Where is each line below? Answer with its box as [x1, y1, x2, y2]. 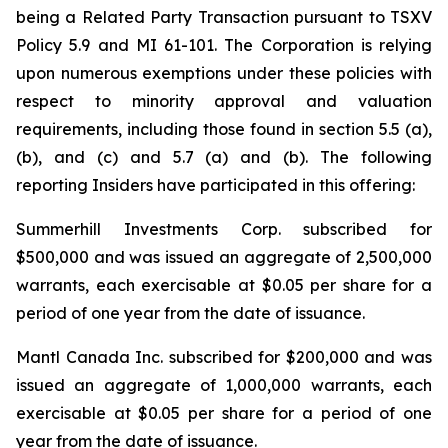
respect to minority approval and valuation [16, 91, 432, 111]
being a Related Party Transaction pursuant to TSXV [16, 7, 432, 27]
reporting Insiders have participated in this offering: [16, 175, 415, 195]
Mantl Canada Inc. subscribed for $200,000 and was [16, 347, 432, 367]
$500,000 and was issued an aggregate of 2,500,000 [16, 247, 432, 267]
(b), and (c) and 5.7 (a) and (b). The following [16, 147, 432, 167]
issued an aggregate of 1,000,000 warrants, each [16, 375, 432, 395]
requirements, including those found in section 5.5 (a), [16, 119, 432, 139]
